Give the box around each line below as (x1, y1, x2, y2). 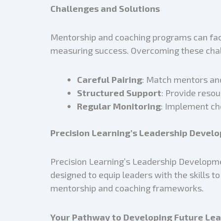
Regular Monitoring (77, 100, 161, 111)
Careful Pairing (77, 74, 142, 85)
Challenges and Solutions (50, 2, 160, 14)
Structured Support (77, 87, 161, 98)
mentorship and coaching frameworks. (50, 183, 204, 194)
